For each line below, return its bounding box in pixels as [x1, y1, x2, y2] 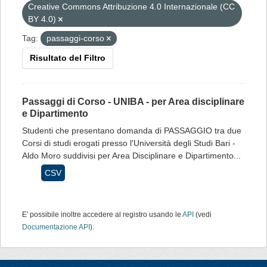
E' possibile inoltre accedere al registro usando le [22, 210, 182, 219]
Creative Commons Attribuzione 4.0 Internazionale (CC [28, 2, 235, 11]
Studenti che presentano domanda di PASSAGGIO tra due [22, 126, 241, 135]
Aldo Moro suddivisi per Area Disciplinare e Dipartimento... [22, 151, 241, 160]
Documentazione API [22, 223, 90, 231]
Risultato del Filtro [30, 53, 105, 63]
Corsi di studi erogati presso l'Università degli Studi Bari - [22, 138, 235, 148]
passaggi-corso [46, 33, 107, 43]
